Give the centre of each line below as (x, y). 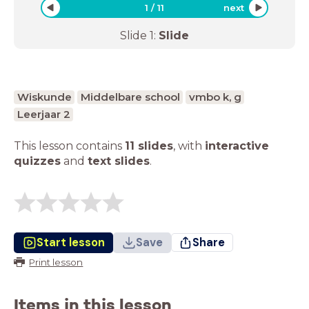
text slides (119, 161)
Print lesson (56, 262)
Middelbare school (130, 97)
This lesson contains (69, 146)
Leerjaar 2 (43, 114)
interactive (237, 146)
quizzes (37, 161)
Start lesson (70, 242)
